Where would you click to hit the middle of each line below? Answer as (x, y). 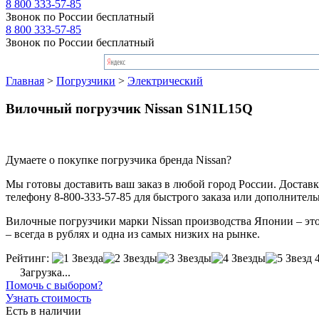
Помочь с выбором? (54, 286)
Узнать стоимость (48, 298)
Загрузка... (44, 273)
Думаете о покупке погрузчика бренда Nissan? (119, 160)
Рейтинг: (27, 258)
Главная (25, 80)
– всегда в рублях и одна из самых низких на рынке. (133, 234)
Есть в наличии (43, 311)
